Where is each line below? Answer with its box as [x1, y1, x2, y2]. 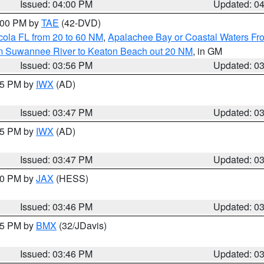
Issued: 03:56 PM [20, 58, 93, 72]
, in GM [193, 44, 222, 58]
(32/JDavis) [57, 219, 107, 232]
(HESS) [54, 171, 88, 185]
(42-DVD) [59, 16, 101, 29]
